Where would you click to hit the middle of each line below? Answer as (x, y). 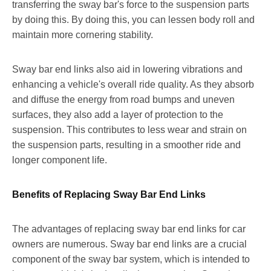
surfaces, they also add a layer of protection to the (118, 114)
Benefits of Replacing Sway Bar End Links (109, 194)
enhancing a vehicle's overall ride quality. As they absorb (133, 84)
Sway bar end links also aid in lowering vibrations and (127, 69)
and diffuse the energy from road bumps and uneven (123, 99)
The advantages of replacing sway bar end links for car (129, 229)
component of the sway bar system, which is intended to (131, 259)
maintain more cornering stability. (83, 34)
